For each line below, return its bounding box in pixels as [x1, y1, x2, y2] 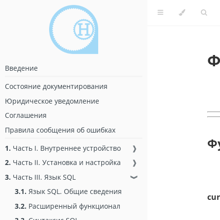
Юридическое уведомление [5, 96, 99, 106]
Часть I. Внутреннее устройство [11, 143, 121, 153]
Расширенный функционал [27, 201, 120, 211]
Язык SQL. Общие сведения [27, 187, 122, 196]
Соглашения [5, 110, 47, 120]
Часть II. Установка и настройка [11, 158, 121, 167]
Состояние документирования [5, 82, 108, 91]
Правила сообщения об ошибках [5, 125, 115, 135]
